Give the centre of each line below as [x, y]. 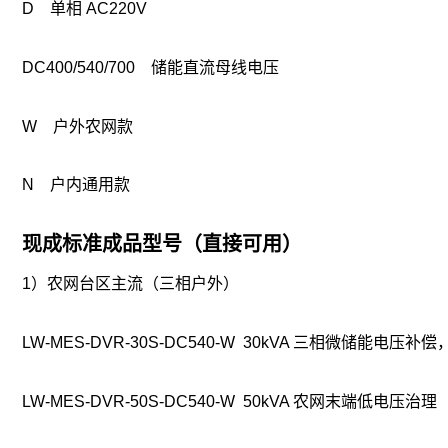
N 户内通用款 [82, 185]
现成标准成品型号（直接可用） [162, 244]
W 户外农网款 [85, 126]
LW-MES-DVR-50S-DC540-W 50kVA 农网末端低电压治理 [229, 401]
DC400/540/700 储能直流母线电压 [158, 67]
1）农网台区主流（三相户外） [130, 284]
